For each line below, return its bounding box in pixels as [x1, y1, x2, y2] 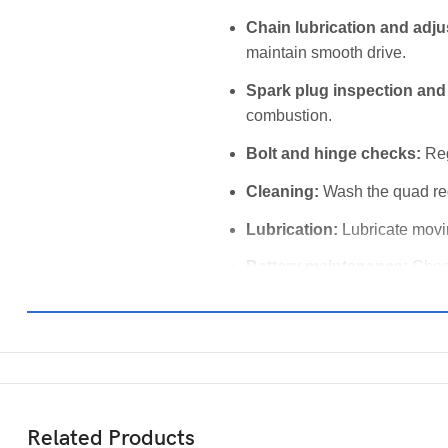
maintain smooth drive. [246, 44, 406, 62]
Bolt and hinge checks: [246, 145, 421, 163]
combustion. [246, 107, 332, 125]
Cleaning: [246, 182, 319, 200]
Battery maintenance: [246, 258, 408, 276]
